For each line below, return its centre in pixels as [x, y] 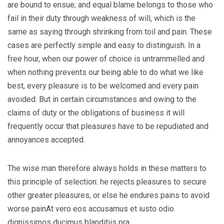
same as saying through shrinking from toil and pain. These [110, 32]
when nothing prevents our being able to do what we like [105, 72]
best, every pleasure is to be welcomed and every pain [103, 86]
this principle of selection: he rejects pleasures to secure [107, 182]
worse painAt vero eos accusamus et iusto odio [91, 209]
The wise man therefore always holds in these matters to [107, 168]
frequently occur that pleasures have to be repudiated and [108, 126]
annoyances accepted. [46, 140]
